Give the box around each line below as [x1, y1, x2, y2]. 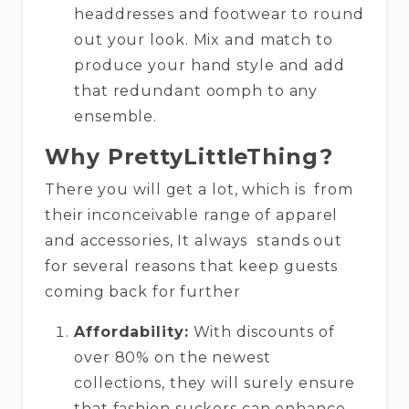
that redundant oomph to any [74, 82, 319, 100]
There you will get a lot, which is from [45, 181, 353, 199]
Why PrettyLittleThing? [45, 143, 333, 171]
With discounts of [188, 323, 335, 341]
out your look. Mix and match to [74, 31, 333, 49]
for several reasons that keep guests [45, 257, 339, 276]
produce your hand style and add [74, 57, 345, 75]
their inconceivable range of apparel [45, 206, 339, 225]
